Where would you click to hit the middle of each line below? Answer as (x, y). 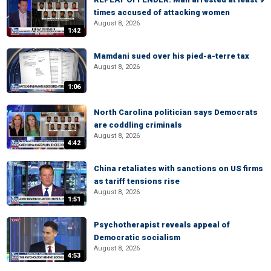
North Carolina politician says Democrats (176, 112)
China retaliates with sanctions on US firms (178, 168)
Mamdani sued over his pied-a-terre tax (171, 56)
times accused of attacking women (162, 12)
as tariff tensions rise (137, 181)
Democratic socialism (137, 237)
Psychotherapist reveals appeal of (162, 225)
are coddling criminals (138, 125)
